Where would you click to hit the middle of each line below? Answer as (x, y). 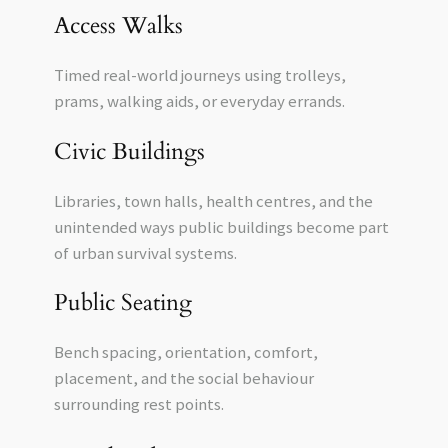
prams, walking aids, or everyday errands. (199, 101)
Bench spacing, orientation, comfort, (185, 352)
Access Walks (118, 26)
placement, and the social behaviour (183, 378)
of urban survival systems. (145, 252)
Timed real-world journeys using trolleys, (199, 75)
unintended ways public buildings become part (221, 226)
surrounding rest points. (138, 404)
